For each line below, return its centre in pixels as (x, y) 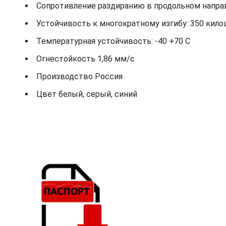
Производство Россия (79, 77)
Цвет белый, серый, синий (87, 94)
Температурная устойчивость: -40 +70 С (113, 41)
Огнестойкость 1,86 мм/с (86, 59)
